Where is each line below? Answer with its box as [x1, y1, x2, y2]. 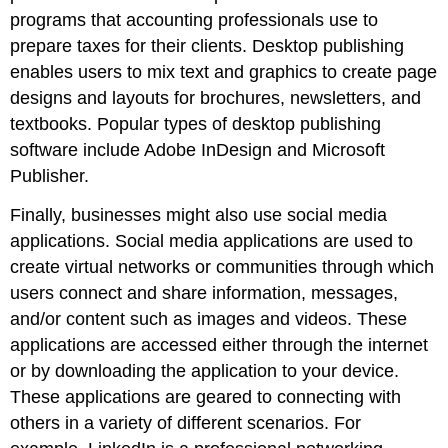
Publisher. [10, 165, 90, 186]
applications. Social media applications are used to [10, 230, 414, 251]
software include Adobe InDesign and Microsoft [10, 139, 386, 160]
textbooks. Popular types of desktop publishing [10, 113, 382, 134]
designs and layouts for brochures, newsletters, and [10, 87, 422, 108]
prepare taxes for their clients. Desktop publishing [10, 35, 405, 56]
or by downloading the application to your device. [10, 360, 400, 381]
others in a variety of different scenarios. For [10, 412, 362, 433]
